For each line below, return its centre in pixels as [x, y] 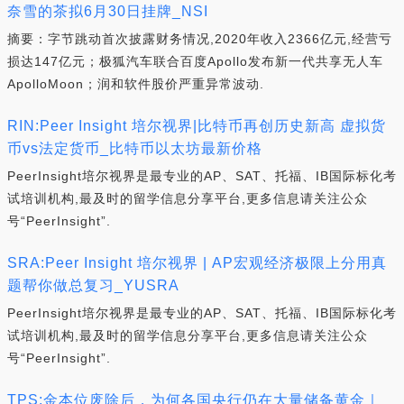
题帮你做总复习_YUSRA [93, 285]
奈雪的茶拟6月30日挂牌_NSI [108, 11]
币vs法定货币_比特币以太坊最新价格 [135, 148]
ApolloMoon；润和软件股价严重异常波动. [136, 84]
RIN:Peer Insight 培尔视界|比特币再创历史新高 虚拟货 [197, 126]
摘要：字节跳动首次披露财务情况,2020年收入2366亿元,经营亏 [200, 39]
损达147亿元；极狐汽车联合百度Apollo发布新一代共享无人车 [195, 61]
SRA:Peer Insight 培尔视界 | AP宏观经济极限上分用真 [197, 263]
